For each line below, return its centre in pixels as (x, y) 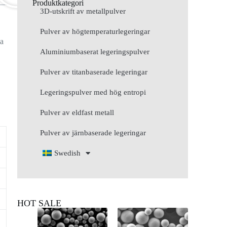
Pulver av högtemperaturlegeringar (95, 32)
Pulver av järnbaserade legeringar (93, 133)
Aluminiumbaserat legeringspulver (95, 52)
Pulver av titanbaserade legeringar (94, 72)
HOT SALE (40, 203)
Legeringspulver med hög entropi (93, 92)
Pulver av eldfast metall (77, 113)
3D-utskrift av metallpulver (83, 11)
